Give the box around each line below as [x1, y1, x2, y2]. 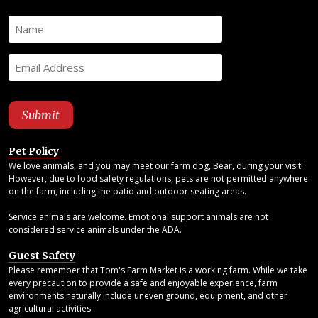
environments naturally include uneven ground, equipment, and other [9, 289, 287, 302]
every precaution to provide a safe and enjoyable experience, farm [9, 276, 278, 289]
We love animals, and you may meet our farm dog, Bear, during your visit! [9, 159, 303, 172]
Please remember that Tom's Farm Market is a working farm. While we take [9, 263, 307, 276]
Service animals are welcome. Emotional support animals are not [9, 210, 268, 223]
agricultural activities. [9, 302, 93, 314]
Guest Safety [9, 248, 75, 262]
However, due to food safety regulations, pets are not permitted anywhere [9, 172, 308, 185]
